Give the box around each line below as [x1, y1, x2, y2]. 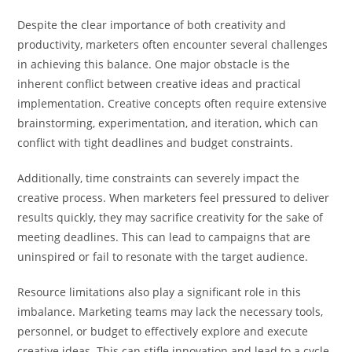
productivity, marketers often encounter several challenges [17, 36, 328, 52]
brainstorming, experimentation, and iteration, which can [17, 115, 319, 130]
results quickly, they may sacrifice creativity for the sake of [17, 209, 324, 225]
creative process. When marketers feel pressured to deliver [17, 189, 330, 205]
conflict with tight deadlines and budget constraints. [17, 134, 294, 150]
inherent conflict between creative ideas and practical [17, 75, 302, 91]
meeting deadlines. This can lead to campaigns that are [17, 229, 311, 244]
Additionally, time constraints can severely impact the [17, 170, 300, 185]
